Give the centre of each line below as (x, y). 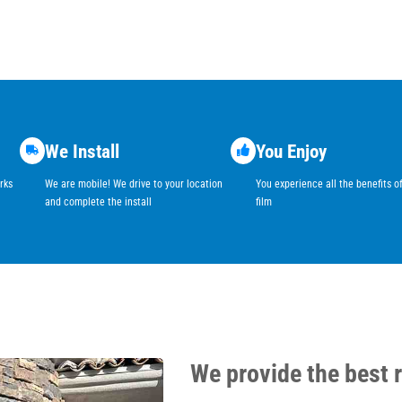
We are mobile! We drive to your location (134, 184)
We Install (82, 152)
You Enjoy (291, 152)
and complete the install (98, 202)
